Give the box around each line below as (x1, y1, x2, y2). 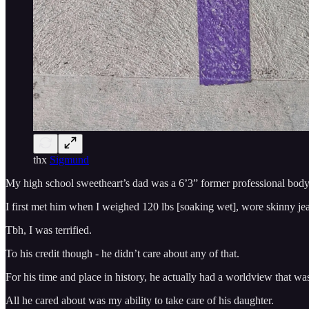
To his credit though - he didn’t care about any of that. (6, 247, 239, 259)
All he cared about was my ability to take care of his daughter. (6, 294, 274, 306)
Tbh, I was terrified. (6, 223, 92, 236)
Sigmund (50, 153, 89, 166)
